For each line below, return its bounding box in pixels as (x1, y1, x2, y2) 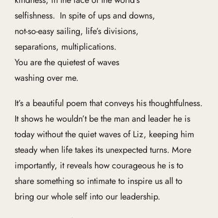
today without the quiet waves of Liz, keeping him (14, 128, 194, 141)
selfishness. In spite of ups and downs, (14, 9, 155, 22)
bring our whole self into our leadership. (14, 190, 160, 203)
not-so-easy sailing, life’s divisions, (14, 25, 139, 37)
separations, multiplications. (14, 40, 116, 53)
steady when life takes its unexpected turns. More (14, 144, 191, 156)
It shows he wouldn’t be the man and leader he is (14, 112, 190, 125)
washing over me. (14, 72, 78, 84)
